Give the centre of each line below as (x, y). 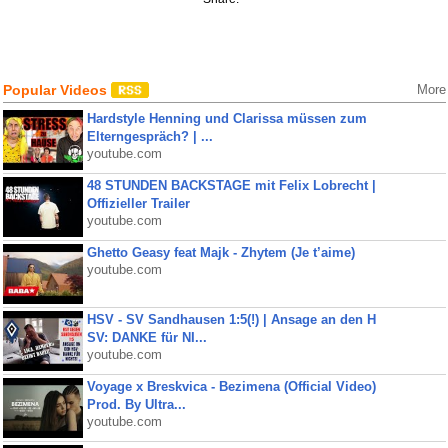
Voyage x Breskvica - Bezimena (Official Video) (231, 386)
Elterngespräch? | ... (149, 136)
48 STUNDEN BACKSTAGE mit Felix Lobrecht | (231, 185)
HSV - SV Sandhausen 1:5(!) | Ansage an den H (231, 319)
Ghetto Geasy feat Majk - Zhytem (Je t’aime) (220, 252)
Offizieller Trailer (138, 203)
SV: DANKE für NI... (146, 337)
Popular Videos (56, 90)
